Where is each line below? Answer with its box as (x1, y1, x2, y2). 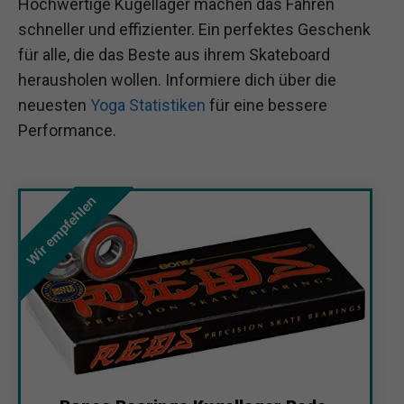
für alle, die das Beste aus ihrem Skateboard (18, 44, 330, 64)
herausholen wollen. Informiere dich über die (18, 69, 336, 89)
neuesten (18, 95, 90, 115)
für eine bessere (206, 95, 327, 115)
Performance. (18, 120, 116, 140)
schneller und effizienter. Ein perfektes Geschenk (18, 19, 371, 39)
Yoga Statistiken (90, 95, 206, 115)
